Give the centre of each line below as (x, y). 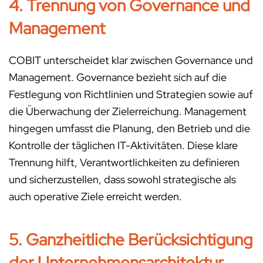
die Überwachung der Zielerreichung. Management (128, 112)
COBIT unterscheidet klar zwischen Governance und (131, 60)
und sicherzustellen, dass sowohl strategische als (122, 180)
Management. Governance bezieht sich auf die (118, 77)
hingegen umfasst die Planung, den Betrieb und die (129, 129)
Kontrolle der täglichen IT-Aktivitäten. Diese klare (123, 146)
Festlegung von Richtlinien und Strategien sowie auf (131, 95)
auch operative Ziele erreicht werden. (95, 197)
